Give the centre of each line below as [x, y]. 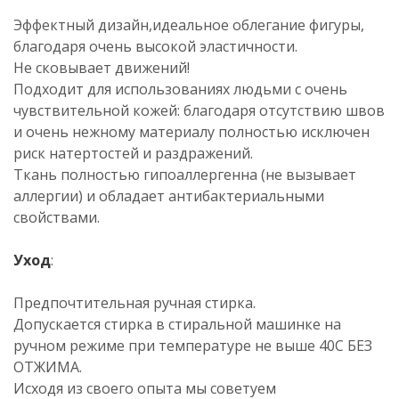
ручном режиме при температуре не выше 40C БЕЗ [193, 346]
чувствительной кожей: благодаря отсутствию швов [199, 110]
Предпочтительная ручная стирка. [134, 303]
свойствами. [57, 217]
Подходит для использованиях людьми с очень [180, 89]
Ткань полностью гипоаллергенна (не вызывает [185, 175]
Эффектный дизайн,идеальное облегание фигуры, [189, 25]
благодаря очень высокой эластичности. [155, 46]
